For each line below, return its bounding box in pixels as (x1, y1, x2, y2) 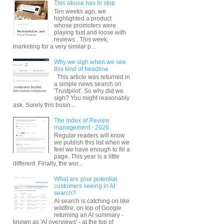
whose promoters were (53, 21, 116, 29)
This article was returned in (53, 73, 130, 80)
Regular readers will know (53, 132, 125, 139)
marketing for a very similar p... (13, 42, 95, 50)
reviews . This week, (53, 35, 108, 43)
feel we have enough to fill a (53, 146, 130, 153)
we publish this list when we (53, 139, 129, 146)
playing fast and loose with (53, 28, 126, 36)
